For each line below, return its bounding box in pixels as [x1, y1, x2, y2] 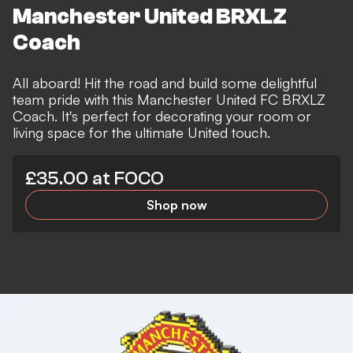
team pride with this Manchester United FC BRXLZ [13, 90, 325, 108]
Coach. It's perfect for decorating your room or [13, 106, 311, 124]
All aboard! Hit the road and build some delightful [13, 73, 317, 91]
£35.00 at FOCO [25, 167, 164, 189]
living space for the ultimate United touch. [13, 123, 270, 141]
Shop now [146, 196, 207, 213]
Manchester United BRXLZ [13, 4, 287, 30]
